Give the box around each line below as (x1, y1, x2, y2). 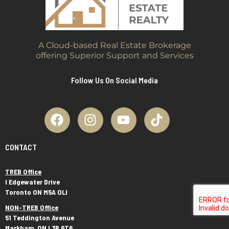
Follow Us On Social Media (71, 75, 158, 85)
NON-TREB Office (5, 202, 58, 212)
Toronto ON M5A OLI (5, 187, 67, 196)
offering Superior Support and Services (35, 50, 194, 60)
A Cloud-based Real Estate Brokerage (38, 40, 191, 50)
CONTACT (5, 142, 37, 152)
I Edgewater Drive (5, 177, 60, 186)
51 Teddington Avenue (5, 213, 74, 222)
